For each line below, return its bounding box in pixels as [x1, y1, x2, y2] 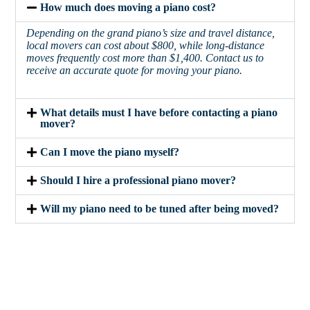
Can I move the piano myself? [39, 145, 179, 158]
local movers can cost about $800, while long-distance [26, 39, 265, 51]
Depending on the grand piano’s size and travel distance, [26, 26, 275, 39]
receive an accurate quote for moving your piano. [26, 64, 243, 76]
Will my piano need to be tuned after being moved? [39, 202, 279, 215]
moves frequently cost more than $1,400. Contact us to [26, 51, 264, 64]
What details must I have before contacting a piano [39, 106, 277, 118]
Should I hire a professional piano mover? [39, 174, 236, 186]
